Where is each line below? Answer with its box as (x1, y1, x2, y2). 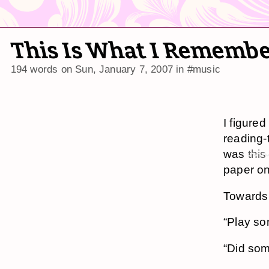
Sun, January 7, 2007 (75, 64, 173, 76)
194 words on (10, 64, 76, 76)
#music (187, 64, 220, 76)
